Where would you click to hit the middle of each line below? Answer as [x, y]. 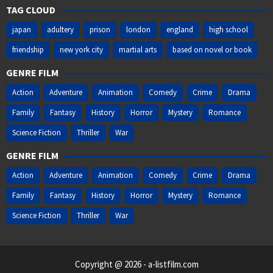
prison [100, 30]
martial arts [138, 50]
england [180, 30]
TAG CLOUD [31, 10]
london [138, 30]
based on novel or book [212, 50]
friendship [28, 50]
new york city [81, 50]
